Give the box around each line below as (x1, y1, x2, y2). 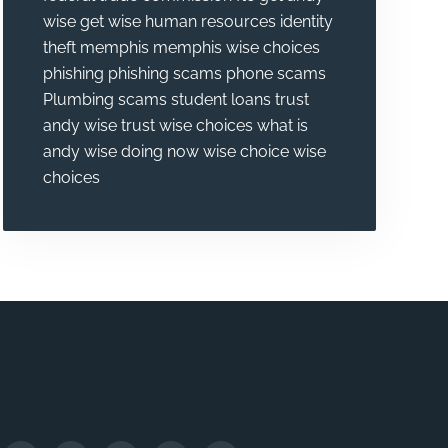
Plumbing (42, 90, 114, 110)
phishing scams (107, 64, 222, 84)
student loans (170, 90, 271, 110)
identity (279, 12, 333, 32)
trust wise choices (120, 116, 253, 136)
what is (256, 116, 308, 136)
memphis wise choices (152, 38, 320, 58)
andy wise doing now (42, 142, 199, 162)
